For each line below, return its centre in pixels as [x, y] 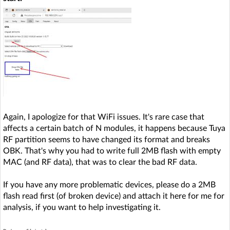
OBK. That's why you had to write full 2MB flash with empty [112, 151]
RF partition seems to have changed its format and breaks [107, 139]
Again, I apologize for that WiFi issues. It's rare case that [104, 117]
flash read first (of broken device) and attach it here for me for [114, 196]
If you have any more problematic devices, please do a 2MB [109, 185]
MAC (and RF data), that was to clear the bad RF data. [100, 162]
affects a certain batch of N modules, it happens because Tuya [114, 128]
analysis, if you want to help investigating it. [82, 207]
